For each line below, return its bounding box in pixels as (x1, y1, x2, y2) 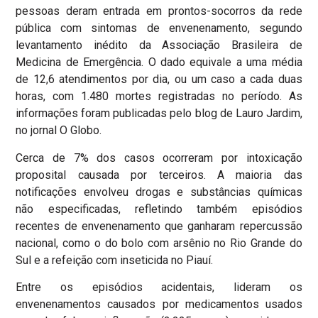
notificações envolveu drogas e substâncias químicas (16, 185, 302, 199)
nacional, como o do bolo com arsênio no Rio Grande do (16, 236, 302, 250)
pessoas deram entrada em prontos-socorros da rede (16, 4, 302, 18)
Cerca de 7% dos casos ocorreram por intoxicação (16, 150, 302, 165)
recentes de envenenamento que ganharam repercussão (16, 219, 302, 233)
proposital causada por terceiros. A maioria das (16, 168, 302, 182)
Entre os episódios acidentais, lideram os (16, 280, 302, 295)
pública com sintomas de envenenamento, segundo (16, 21, 302, 35)
